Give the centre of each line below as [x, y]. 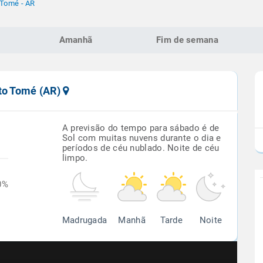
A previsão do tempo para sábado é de [141, 128]
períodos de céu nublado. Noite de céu [141, 148]
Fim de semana [187, 40]
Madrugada [85, 220]
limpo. [75, 158]
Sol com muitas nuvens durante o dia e [141, 138]
